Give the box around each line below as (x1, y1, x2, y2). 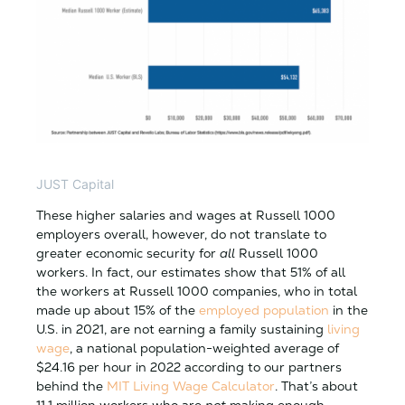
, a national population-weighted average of (70, 339, 339, 356)
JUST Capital (36, 175, 114, 192)
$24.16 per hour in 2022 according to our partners (36, 358, 342, 375)
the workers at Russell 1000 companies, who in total (36, 282, 357, 299)
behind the (36, 377, 107, 394)
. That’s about (275, 377, 358, 394)
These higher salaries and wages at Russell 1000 (36, 206, 335, 223)
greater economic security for (36, 244, 220, 261)
